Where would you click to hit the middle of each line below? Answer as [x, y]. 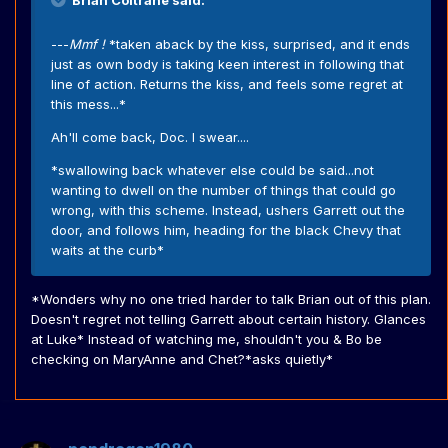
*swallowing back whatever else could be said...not [212, 170]
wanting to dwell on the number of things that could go [223, 190]
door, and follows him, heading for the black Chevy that [226, 230]
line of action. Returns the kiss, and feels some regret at [227, 84]
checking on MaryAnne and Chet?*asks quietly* [182, 359]
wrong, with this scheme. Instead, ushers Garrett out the [228, 210]
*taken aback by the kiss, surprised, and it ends [259, 44]
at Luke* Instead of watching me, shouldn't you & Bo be [206, 339]
